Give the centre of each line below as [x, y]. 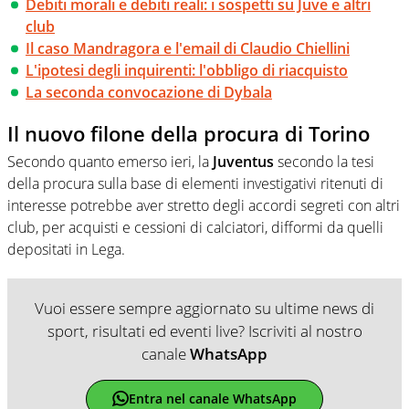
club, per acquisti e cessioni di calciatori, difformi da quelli [195, 227]
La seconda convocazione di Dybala [149, 93]
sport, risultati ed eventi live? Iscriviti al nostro [204, 330]
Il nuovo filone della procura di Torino [189, 134]
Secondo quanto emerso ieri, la [110, 161]
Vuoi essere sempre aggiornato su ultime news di [204, 308]
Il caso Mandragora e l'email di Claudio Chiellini [188, 49]
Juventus [243, 161]
